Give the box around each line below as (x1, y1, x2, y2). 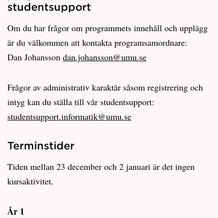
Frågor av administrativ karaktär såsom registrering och (7, 81, 203, 93)
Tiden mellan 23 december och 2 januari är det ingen (7, 160, 195, 172)
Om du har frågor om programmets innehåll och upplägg (7, 21, 208, 34)
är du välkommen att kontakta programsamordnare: (7, 36, 187, 48)
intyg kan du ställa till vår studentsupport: (7, 95, 154, 108)
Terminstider (7, 139, 74, 151)
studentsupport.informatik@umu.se (7, 110, 131, 122)
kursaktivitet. (7, 175, 54, 187)
